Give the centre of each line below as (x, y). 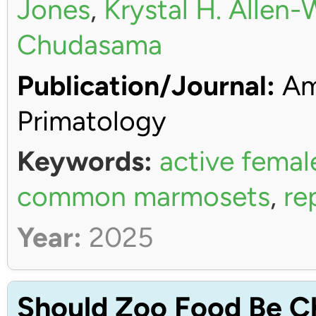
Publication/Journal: (146, 85)
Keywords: (84, 161)
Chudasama (89, 45)
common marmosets (143, 196)
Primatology (91, 121)
